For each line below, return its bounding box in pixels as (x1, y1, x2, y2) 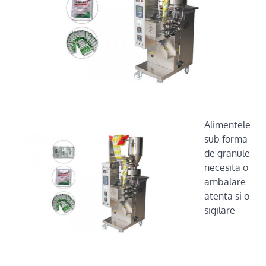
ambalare (204, 176, 246, 188)
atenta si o (204, 190, 249, 202)
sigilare (204, 204, 235, 216)
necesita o (204, 161, 248, 173)
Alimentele (204, 119, 251, 131)
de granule (204, 147, 250, 159)
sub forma (204, 133, 248, 145)
